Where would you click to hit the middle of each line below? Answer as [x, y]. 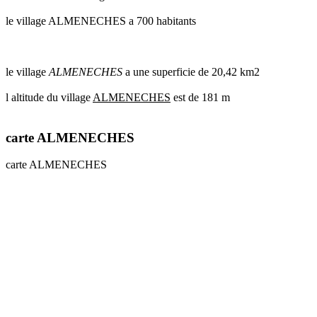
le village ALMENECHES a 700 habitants [101, 21]
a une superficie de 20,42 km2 [191, 71]
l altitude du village [49, 97]
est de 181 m [200, 97]
